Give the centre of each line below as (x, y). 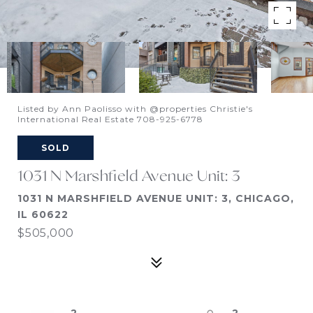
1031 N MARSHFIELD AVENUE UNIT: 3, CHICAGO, (156, 198)
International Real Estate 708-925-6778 (110, 119)
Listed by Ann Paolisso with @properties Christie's (135, 109)
